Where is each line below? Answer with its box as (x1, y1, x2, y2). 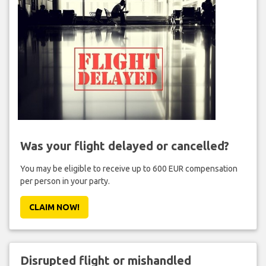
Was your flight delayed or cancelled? (20, 139, 229, 153)
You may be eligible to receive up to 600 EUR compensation (20, 164, 237, 174)
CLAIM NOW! (28, 202, 80, 213)
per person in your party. (20, 176, 110, 186)
